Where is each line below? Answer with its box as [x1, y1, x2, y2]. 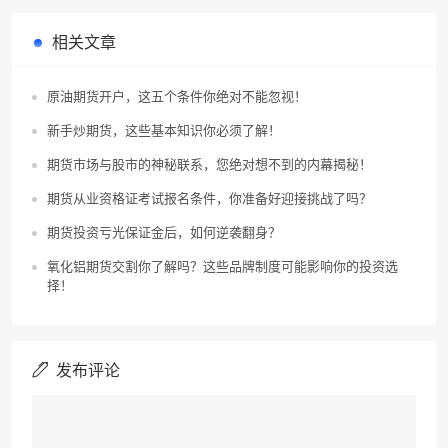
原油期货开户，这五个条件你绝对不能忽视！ [47, 88, 307, 104]
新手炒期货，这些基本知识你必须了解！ [47, 122, 281, 138]
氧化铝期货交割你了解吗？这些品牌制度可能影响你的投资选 [47, 258, 398, 274]
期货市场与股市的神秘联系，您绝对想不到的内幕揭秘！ [47, 156, 372, 172]
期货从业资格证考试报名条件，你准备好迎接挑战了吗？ [47, 190, 372, 206]
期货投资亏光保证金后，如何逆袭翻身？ [47, 224, 281, 240]
